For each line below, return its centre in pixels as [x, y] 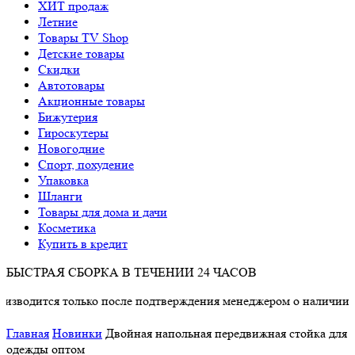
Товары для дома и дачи [103, 212]
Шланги [60, 196]
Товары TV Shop [83, 38]
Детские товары [81, 53]
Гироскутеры [73, 133]
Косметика [67, 228]
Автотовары [71, 85]
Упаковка [63, 180]
